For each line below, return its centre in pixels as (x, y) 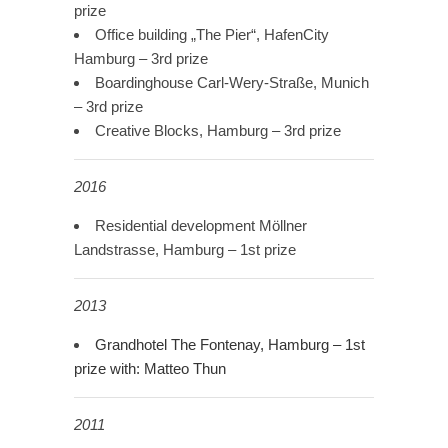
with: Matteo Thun (168, 369)
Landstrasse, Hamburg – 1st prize (185, 250)
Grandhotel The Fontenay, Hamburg (212, 345)
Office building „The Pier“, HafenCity (212, 35)
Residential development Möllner (201, 226)
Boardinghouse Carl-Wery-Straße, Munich (232, 83)
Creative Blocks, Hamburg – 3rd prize (218, 131)
